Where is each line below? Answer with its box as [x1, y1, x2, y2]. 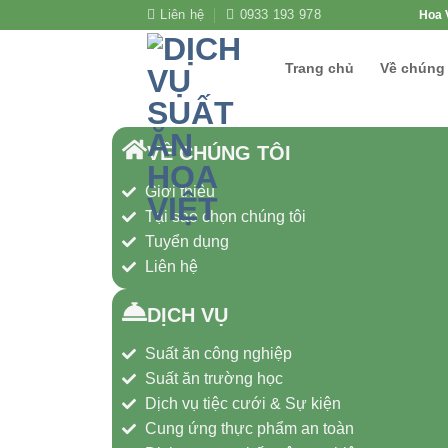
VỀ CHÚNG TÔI [147, 142, 291, 164]
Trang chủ [285, 60, 354, 76]
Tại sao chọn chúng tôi [144, 208, 306, 225]
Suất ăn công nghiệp [144, 345, 292, 362]
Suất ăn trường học [144, 370, 283, 387]
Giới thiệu [144, 183, 215, 200]
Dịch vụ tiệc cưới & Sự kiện [144, 395, 341, 412]
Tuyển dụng [144, 233, 229, 250]
